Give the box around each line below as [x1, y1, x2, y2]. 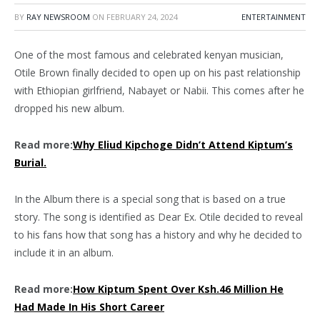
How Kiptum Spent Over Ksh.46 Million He [73, 281, 284, 296]
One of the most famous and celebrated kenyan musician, [14, 48, 284, 61]
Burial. [14, 155, 46, 169]
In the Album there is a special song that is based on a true [14, 191, 286, 206]
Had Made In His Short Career [14, 299, 164, 314]
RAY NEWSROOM [26, 11, 90, 22]
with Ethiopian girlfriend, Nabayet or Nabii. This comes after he [14, 84, 304, 97]
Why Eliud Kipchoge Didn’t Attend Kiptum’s [73, 137, 293, 151]
